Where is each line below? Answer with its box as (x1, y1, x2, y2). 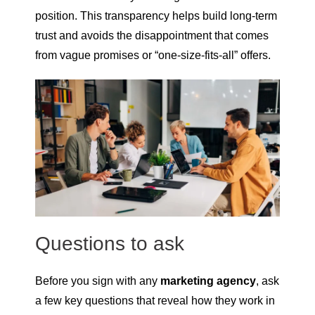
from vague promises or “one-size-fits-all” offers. (35, 49, 271, 61)
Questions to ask (35, 233, 184, 255)
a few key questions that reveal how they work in (35, 295, 275, 307)
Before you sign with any (35, 275, 160, 288)
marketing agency (160, 275, 256, 288)
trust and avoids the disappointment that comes (35, 29, 269, 41)
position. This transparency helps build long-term (35, 9, 277, 22)
